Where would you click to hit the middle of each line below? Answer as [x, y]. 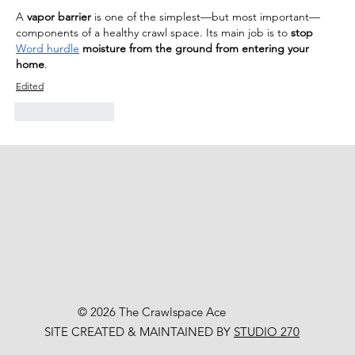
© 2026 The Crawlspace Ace [151, 311]
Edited [30, 86]
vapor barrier [59, 16]
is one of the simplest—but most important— [206, 16]
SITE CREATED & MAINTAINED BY [139, 331]
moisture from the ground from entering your [196, 48]
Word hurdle [48, 48]
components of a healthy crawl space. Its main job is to [153, 32]
